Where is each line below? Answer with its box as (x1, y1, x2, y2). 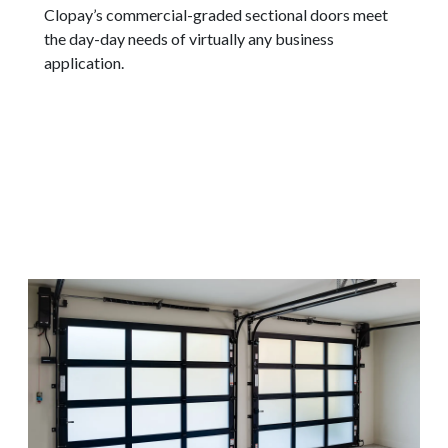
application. (44, 52, 124, 72)
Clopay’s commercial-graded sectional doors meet (44, 4, 388, 24)
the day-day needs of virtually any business (44, 28, 334, 48)
